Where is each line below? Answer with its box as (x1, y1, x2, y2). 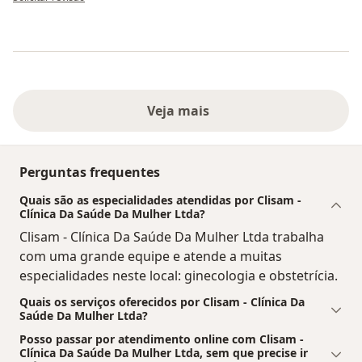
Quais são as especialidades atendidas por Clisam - (19, 192, 301, 208)
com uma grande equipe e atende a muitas (19, 247, 282, 266)
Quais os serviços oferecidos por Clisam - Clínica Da (19, 294, 305, 310)
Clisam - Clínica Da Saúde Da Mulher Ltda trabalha (19, 228, 324, 246)
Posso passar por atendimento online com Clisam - (19, 331, 304, 347)
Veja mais (146, 102, 216, 120)
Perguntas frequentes (19, 163, 160, 182)
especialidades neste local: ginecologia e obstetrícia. (19, 267, 338, 285)
